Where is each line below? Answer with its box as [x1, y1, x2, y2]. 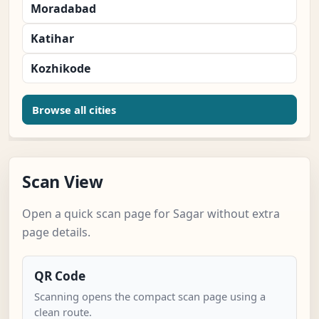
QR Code [34, 268, 85, 285]
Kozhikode [31, 61, 90, 77]
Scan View [22, 170, 103, 194]
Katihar [31, 31, 74, 47]
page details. [22, 224, 90, 241]
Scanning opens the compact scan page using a [34, 289, 266, 304]
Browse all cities [32, 103, 116, 117]
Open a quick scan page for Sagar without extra [22, 206, 280, 222]
